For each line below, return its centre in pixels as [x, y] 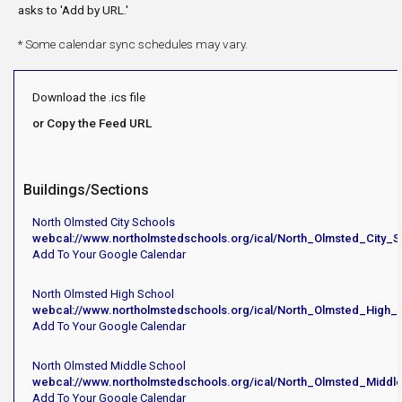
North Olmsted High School [103, 293]
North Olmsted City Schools [104, 222]
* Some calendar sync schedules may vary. [133, 44]
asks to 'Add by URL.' [73, 10]
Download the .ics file [89, 96]
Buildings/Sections [86, 189]
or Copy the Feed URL [92, 122]
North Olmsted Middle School [109, 365]
